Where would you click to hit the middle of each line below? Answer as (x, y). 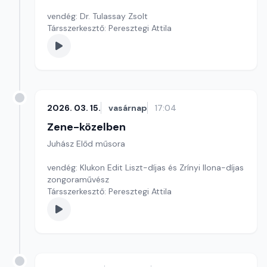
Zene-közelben (86, 127)
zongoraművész (78, 179)
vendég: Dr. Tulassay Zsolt (99, 16)
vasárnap (128, 108)
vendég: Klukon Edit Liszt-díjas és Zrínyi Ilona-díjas (145, 167)
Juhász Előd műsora (86, 144)
